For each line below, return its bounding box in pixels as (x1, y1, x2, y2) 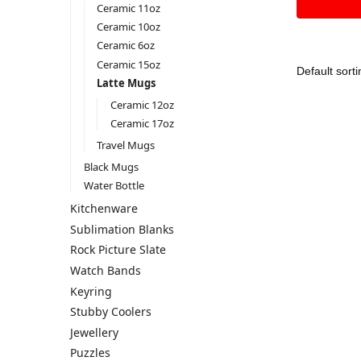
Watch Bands (70, 262, 141, 278)
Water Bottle (83, 178, 144, 193)
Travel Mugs (97, 138, 156, 153)
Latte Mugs (97, 75, 156, 90)
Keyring (70, 283, 112, 299)
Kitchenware (70, 201, 138, 217)
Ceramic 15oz (97, 56, 161, 72)
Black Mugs (83, 160, 139, 175)
